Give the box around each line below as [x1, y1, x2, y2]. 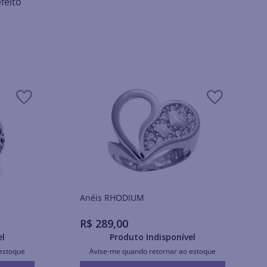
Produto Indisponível [109, 231, 195, 243]
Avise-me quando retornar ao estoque [89, 246, 216, 257]
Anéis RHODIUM [104, 191, 144, 203]
